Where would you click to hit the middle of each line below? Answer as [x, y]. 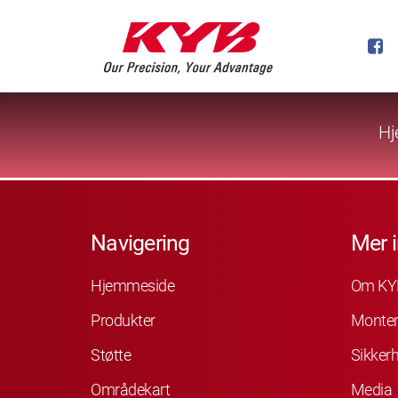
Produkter [123, 320]
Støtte [111, 354]
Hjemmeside [132, 285]
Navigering [140, 243]
